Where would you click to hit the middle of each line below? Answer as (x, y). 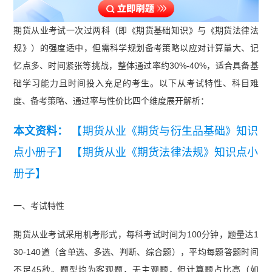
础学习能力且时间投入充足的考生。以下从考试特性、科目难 (136, 83)
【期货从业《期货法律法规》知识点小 (165, 153)
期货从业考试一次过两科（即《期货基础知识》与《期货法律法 (136, 31)
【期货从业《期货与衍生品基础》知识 (165, 131)
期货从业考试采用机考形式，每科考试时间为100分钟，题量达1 (136, 235)
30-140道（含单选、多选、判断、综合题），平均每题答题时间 (136, 252)
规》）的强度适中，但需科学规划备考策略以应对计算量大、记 (136, 48)
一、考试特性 (39, 206)
